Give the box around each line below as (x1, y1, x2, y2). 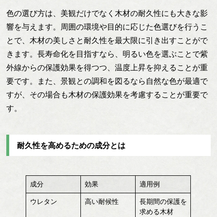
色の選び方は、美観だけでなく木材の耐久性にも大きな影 (6, 9, 208, 17)
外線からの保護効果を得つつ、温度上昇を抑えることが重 (6, 63, 208, 72)
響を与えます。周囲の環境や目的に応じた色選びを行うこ (6, 22, 208, 31)
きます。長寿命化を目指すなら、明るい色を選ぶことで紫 (6, 49, 208, 58)
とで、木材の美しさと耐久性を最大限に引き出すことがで (6, 36, 208, 45)
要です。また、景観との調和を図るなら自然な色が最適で (6, 77, 208, 85)
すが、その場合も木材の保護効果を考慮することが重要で (6, 90, 208, 99)
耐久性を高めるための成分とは (17, 141, 126, 150)
